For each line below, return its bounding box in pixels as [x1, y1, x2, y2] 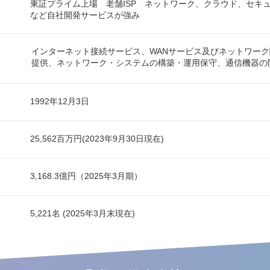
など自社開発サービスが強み [30, 10, 140, 20]
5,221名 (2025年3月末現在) [30, 209, 135, 219]
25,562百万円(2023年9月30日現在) [30, 134, 164, 144]
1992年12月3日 [30, 96, 89, 107]
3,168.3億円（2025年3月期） [30, 171, 142, 181]
